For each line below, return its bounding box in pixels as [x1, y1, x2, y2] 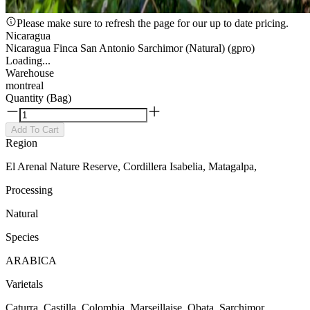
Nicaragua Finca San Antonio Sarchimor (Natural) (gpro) [6, 42, 255, 54]
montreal [6, 80, 44, 91]
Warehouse [6, 67, 54, 79]
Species [6, 231, 39, 243]
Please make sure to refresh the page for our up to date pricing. [17, 17, 289, 29]
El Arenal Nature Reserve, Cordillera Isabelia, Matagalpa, [6, 161, 257, 172]
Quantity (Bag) [6, 92, 71, 104]
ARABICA [6, 255, 57, 266]
